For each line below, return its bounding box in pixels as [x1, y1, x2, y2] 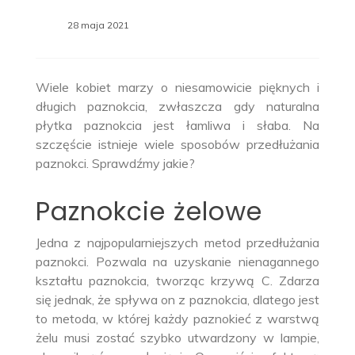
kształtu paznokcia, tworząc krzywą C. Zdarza [35, 273, 320, 289]
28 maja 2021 [67, 19, 129, 32]
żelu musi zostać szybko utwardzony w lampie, [35, 330, 320, 346]
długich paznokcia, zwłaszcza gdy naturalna [35, 98, 320, 115]
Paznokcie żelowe [35, 193, 262, 230]
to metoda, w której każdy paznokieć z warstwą [35, 311, 320, 327]
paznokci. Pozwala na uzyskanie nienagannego [35, 254, 320, 270]
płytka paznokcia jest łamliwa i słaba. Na [35, 117, 320, 134]
